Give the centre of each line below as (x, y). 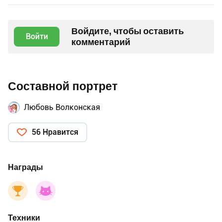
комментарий (101, 42)
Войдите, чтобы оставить (128, 31)
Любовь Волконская (62, 107)
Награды (26, 167)
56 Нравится (55, 132)
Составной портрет (63, 86)
